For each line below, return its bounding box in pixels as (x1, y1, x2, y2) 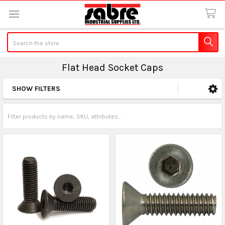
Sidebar (9, 92, 54, 107)
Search (7, 33, 27, 40)
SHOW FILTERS (12, 84, 60, 93)
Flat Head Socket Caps (62, 61, 163, 73)
